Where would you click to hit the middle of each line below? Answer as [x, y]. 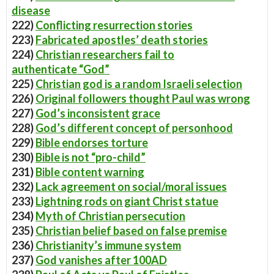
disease [31, 10]
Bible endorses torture [92, 143]
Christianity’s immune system [108, 245]
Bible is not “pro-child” [91, 157]
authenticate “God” [61, 69]
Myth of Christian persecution [110, 216]
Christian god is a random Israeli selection [139, 84]
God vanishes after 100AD [101, 260]
